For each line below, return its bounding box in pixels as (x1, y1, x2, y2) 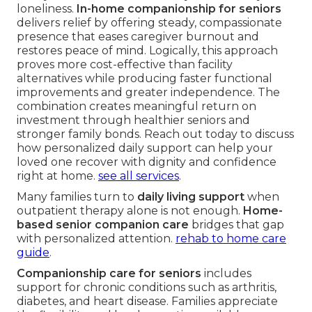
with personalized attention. (17, 231, 175, 245)
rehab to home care (175, 231, 286, 245)
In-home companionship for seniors (77, 1, 281, 15)
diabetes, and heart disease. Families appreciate (17, 294, 278, 308)
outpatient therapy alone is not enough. (17, 203, 243, 217)
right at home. (17, 169, 98, 182)
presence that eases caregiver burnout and (17, 29, 259, 43)
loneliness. (17, 1, 77, 15)
